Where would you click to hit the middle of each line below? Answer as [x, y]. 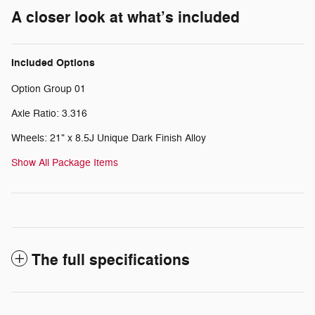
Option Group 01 [49, 89]
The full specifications [111, 260]
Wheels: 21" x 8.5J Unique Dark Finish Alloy [109, 138]
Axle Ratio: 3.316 [49, 113]
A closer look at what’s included [126, 17]
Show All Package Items [65, 162]
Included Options [53, 63]
